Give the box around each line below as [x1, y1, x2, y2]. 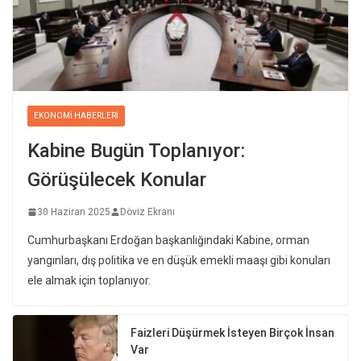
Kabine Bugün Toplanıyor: [27, 139, 245, 162]
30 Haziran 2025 [37, 205, 110, 218]
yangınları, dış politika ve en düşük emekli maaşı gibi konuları [27, 253, 330, 267]
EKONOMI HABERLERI [34, 110, 118, 120]
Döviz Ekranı [120, 205, 175, 218]
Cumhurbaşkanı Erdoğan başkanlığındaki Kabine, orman [27, 233, 309, 247]
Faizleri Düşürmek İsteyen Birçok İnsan [131, 326, 334, 339]
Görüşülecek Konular [27, 168, 206, 191]
